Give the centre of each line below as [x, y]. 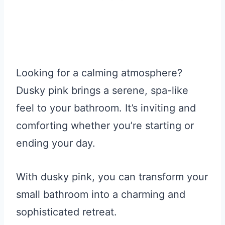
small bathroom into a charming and [101, 195]
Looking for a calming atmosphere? [99, 73]
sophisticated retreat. [67, 212]
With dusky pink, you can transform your [112, 177]
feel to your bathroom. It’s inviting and [106, 108]
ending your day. [56, 143]
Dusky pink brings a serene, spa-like [102, 91]
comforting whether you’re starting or [105, 126]
